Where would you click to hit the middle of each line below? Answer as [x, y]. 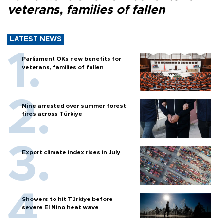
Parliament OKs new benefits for [72, 59]
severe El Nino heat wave [60, 207]
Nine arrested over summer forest [74, 105]
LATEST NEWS [36, 39]
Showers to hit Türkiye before [67, 199]
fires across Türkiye [52, 114]
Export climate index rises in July [71, 152]
